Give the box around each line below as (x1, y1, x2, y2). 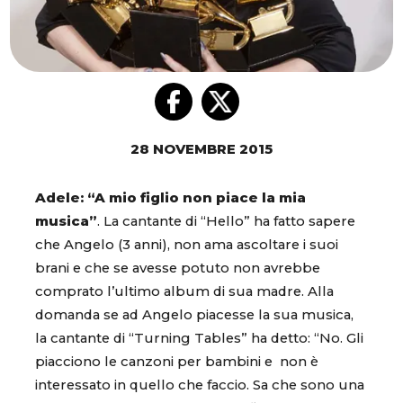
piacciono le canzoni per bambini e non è (35, 354, 318, 371)
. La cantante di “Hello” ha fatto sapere (97, 213, 355, 230)
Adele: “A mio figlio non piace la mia (35, 190, 306, 207)
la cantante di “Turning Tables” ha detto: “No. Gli (35, 330, 363, 347)
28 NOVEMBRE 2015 (130, 141, 273, 158)
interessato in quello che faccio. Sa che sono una (35, 377, 364, 394)
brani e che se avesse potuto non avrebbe (35, 260, 320, 277)
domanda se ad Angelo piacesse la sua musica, (35, 307, 354, 324)
